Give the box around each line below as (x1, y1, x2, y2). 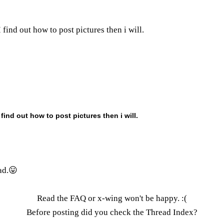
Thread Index (146, 207, 193, 217)
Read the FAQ (37, 193, 86, 203)
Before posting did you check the (26, 207, 146, 217)
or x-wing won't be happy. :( (86, 193, 187, 203)
